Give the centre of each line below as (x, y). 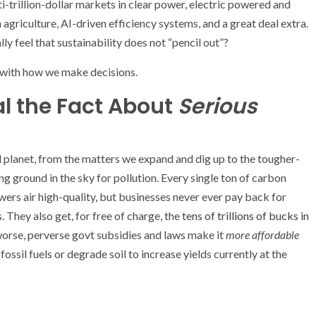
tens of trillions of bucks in (245, 215)
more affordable (262, 234)
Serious (217, 106)
